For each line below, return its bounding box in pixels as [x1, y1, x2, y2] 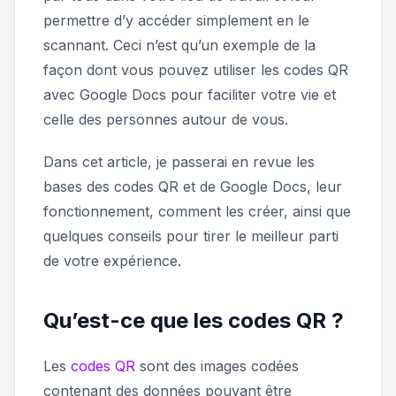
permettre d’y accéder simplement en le [43, 11, 309, 29]
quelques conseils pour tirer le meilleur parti [43, 226, 339, 245]
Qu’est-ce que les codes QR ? [43, 307, 344, 333]
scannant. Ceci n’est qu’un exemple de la [43, 35, 316, 54]
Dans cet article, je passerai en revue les [43, 152, 315, 171]
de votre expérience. [43, 251, 186, 270]
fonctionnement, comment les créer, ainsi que [43, 202, 351, 220]
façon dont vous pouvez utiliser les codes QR [43, 60, 348, 79]
